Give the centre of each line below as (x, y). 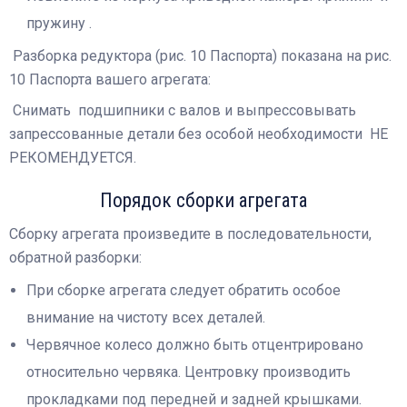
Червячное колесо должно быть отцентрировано (195, 344)
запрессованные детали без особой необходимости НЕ (199, 134)
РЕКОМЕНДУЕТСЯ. (73, 158)
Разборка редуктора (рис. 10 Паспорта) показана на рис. (200, 56)
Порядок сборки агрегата (203, 201)
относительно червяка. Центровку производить (189, 372)
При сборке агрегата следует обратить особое (184, 290)
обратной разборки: (75, 257)
